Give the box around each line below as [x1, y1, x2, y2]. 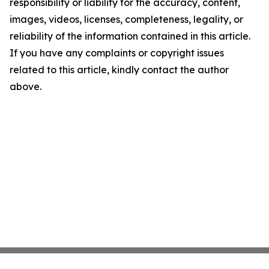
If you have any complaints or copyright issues [10, 46, 224, 59]
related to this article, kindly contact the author [10, 63, 229, 76]
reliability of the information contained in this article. [10, 29, 250, 42]
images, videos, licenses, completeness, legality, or [10, 13, 243, 25]
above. [10, 80, 41, 92]
